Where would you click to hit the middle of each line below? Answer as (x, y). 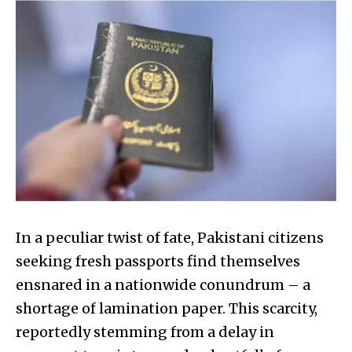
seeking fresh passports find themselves (158, 261)
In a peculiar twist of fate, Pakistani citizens (170, 237)
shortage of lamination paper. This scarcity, (167, 308)
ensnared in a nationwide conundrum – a (163, 284)
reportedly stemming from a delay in (145, 332)
